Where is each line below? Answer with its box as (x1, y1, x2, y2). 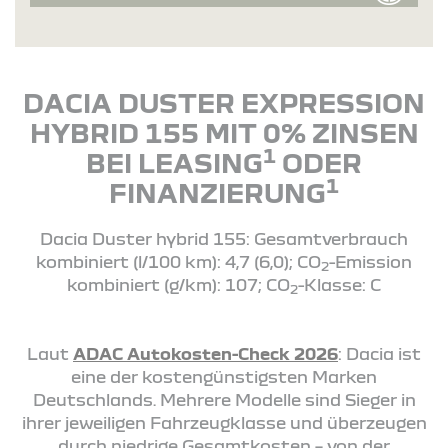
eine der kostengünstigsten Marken (71, 366, 377, 386)
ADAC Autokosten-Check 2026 (73, 343, 338, 363)
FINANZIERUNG (109, 176, 326, 207)
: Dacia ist (338, 343, 421, 363)
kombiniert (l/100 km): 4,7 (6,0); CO (36, 251, 321, 271)
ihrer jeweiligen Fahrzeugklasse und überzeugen (21, 412, 427, 432)
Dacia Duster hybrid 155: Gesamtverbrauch (40, 228, 408, 248)
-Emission (329, 251, 412, 271)
